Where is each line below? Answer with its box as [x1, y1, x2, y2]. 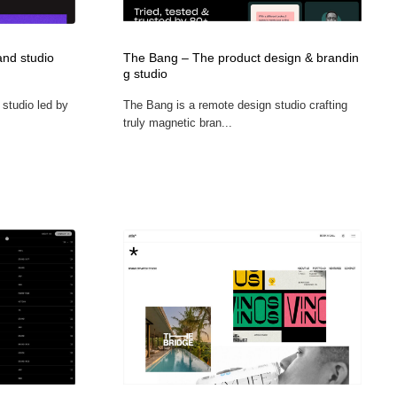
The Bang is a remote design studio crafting [122, 97, 347, 112]
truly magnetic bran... [122, 115, 232, 129]
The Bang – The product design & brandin [122, 51, 359, 65]
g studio [122, 66, 167, 81]
